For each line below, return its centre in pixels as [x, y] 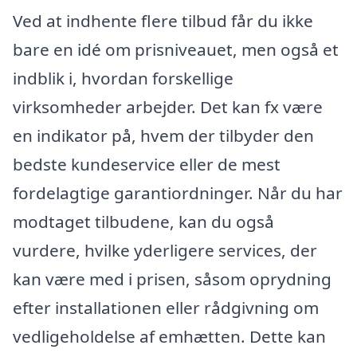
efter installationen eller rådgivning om [166, 308]
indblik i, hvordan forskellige [123, 78]
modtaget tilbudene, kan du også [143, 222]
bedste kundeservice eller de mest [147, 165]
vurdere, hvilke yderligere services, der [165, 251]
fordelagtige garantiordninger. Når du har [178, 193]
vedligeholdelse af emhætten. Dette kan [169, 337]
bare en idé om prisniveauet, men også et [176, 50]
